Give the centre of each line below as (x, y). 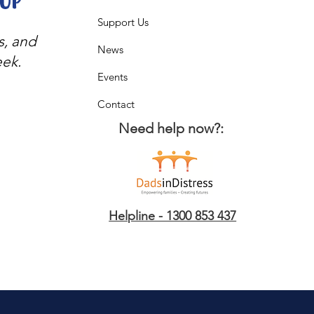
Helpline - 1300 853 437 (173, 216)
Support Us (123, 22)
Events (113, 76)
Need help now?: (171, 128)
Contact (116, 104)
